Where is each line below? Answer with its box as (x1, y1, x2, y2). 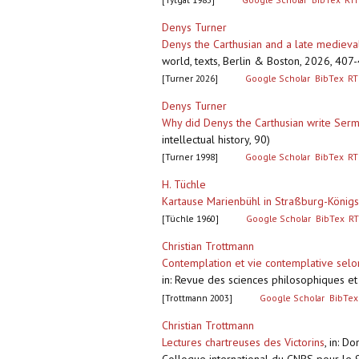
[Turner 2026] (162, 72, 218, 85)
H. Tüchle (162, 177, 206, 192)
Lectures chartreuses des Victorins (162, 335, 325, 350)
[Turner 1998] (162, 151, 218, 163)
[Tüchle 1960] (162, 212, 219, 225)
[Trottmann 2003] (162, 292, 232, 305)
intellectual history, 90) (162, 132, 270, 147)
